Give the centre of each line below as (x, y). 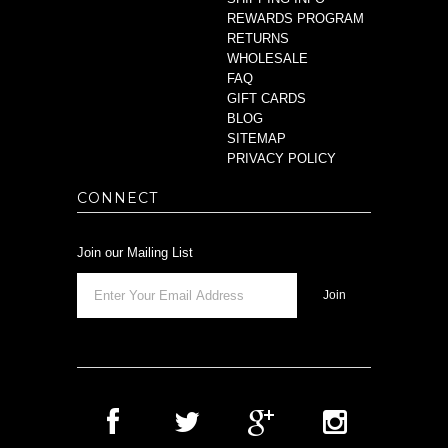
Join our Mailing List (135, 253)
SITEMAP (257, 139)
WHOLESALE (268, 59)
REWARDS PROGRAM (296, 19)
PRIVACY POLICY (282, 159)
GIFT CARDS (267, 99)
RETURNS (258, 39)
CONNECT (118, 198)
